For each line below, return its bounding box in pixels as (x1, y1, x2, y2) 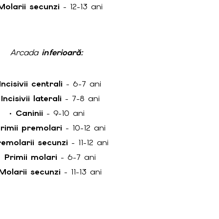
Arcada (10, 47, 42, 58)
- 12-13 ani (60, 1, 103, 12)
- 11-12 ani (68, 136, 109, 148)
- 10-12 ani (62, 122, 106, 133)
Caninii (16, 107, 44, 118)
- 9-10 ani (43, 107, 85, 118)
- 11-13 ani (61, 166, 102, 177)
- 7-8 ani (61, 92, 100, 104)
